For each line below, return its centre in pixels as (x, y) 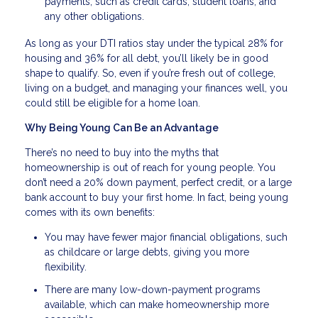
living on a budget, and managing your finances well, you (156, 88)
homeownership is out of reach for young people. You (150, 168)
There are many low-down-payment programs (153, 289)
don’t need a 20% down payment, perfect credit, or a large (158, 183)
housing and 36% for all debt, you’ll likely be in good (147, 59)
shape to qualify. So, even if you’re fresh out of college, (150, 73)
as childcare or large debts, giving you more (147, 252)
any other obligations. (94, 17)
